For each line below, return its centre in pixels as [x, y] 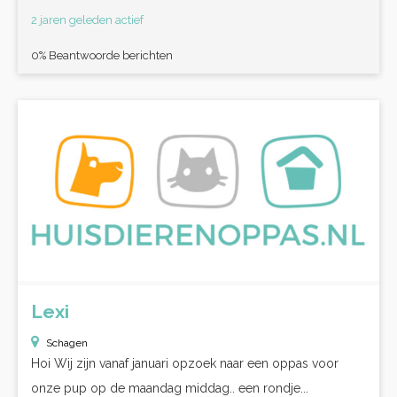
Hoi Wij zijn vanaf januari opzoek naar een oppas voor [185, 363]
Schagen [67, 343]
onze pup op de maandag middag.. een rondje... [170, 388]
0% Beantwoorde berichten [102, 55]
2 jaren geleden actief [87, 20]
